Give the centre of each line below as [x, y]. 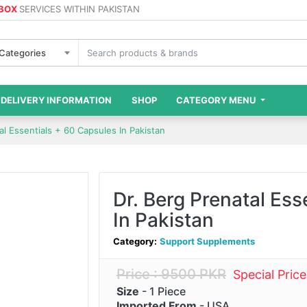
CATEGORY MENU [217, 100]
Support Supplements [207, 242]
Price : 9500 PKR [171, 274]
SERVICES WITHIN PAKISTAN [79, 9]
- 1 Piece [162, 291]
